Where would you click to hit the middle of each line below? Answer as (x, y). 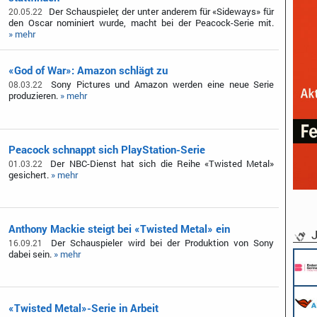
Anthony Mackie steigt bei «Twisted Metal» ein (120, 228)
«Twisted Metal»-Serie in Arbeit (84, 307)
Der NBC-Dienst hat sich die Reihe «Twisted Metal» (160, 164)
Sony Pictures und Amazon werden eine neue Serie (160, 85)
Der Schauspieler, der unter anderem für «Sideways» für (160, 12)
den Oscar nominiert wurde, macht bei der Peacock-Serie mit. (142, 23)
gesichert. (30, 175)
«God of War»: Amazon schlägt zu (88, 70)
